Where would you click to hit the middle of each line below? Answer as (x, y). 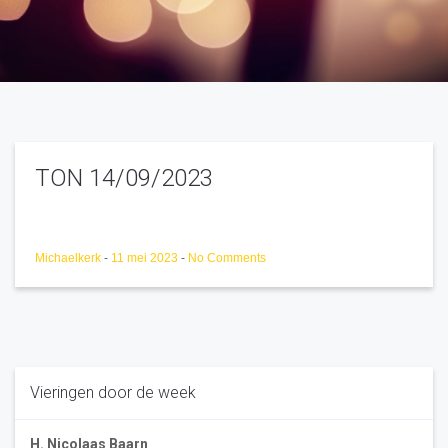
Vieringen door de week (113, 392)
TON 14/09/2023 (124, 178)
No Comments (227, 258)
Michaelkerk (69, 258)
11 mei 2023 (146, 258)
